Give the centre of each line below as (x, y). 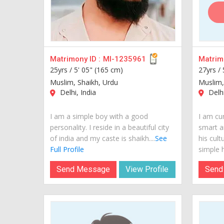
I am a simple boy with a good (99, 116)
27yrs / (210, 69)
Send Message (83, 169)
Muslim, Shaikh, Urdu (84, 82)
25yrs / (62, 69)
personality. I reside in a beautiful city (109, 127)
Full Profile (67, 149)
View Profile (147, 169)
